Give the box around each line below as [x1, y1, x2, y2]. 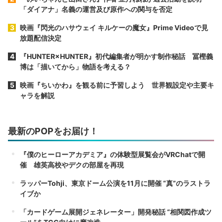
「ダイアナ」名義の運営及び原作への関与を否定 [20, 5, 172, 14]
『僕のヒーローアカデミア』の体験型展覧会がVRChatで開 [20, 150, 205, 159]
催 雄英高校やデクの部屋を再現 [20, 161, 124, 169]
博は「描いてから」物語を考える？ [20, 62, 131, 71]
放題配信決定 [20, 34, 61, 43]
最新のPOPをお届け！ [8, 126, 98, 137]
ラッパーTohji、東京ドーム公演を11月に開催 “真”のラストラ [20, 179, 211, 188]
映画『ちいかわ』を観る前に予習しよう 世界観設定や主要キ [20, 81, 214, 90]
